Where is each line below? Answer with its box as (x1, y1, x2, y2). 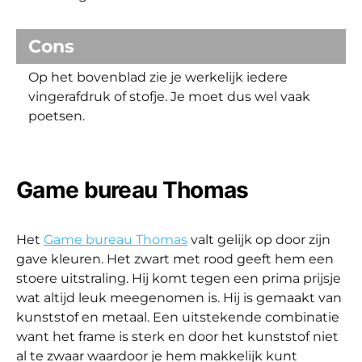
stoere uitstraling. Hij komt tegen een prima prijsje (16, 270, 341, 286)
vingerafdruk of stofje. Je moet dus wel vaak (28, 88, 310, 104)
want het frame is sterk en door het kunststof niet (16, 328, 339, 344)
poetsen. (28, 107, 85, 124)
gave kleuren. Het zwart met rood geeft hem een (16, 250, 334, 267)
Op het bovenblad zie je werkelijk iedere (28, 69, 288, 85)
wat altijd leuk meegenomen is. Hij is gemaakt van (16, 289, 342, 305)
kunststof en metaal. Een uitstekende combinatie (16, 309, 339, 325)
